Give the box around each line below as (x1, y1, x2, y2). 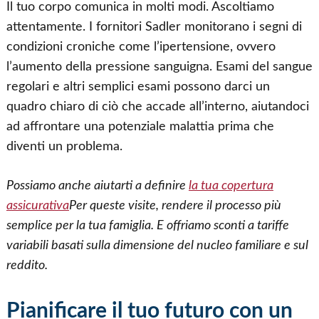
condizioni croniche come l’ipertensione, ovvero (6, 41, 276, 53)
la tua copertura (188, 179, 273, 192)
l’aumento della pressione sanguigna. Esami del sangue (6, 61, 313, 73)
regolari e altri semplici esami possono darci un (6, 80, 270, 93)
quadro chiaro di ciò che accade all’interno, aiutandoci (6, 100, 309, 113)
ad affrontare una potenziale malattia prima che (6, 120, 274, 133)
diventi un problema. (6, 140, 122, 153)
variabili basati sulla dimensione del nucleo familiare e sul (6, 239, 308, 251)
